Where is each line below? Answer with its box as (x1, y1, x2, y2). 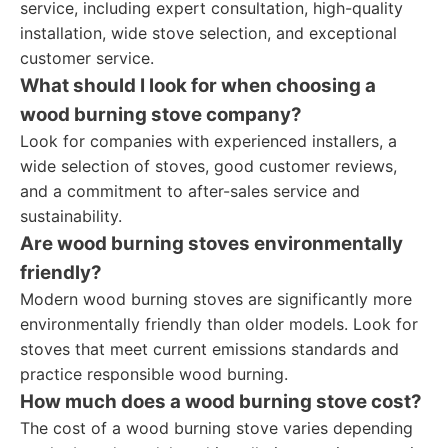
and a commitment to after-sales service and (20, 181, 360, 201)
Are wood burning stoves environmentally (20, 232, 403, 255)
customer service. (20, 48, 154, 68)
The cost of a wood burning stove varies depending (20, 418, 413, 438)
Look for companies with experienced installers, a (20, 131, 397, 151)
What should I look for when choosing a (20, 74, 376, 97)
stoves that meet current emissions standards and (20, 339, 399, 359)
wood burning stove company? (20, 103, 302, 126)
